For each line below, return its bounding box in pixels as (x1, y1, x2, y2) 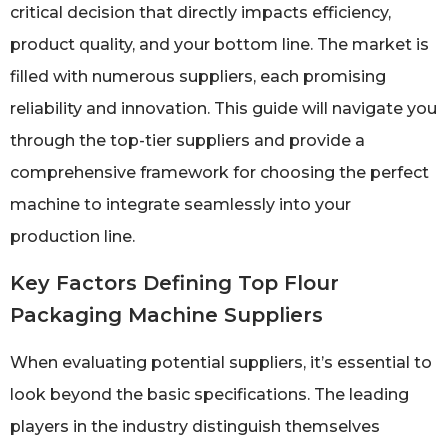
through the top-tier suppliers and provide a (10, 130, 365, 150)
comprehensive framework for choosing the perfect (10, 162, 429, 182)
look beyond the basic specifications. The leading (10, 385, 409, 405)
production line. (10, 226, 135, 246)
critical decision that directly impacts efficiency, (10, 2, 391, 22)
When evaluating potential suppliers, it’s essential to (10, 353, 432, 373)
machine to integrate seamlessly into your (10, 194, 351, 214)
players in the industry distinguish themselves (10, 417, 380, 437)
